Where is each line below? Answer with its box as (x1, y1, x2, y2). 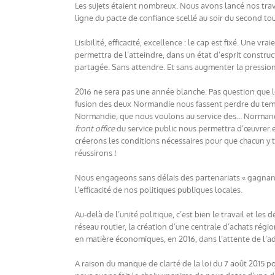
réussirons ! (75, 148, 117, 158)
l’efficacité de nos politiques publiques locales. (75, 185, 242, 195)
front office (75, 123, 115, 133)
